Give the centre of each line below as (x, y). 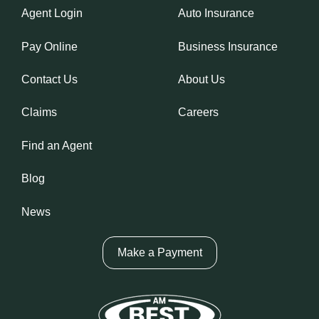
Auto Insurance (216, 14)
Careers (198, 113)
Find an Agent (57, 145)
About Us (201, 80)
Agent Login (52, 14)
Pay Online (49, 46)
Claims (39, 113)
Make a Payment (159, 252)
